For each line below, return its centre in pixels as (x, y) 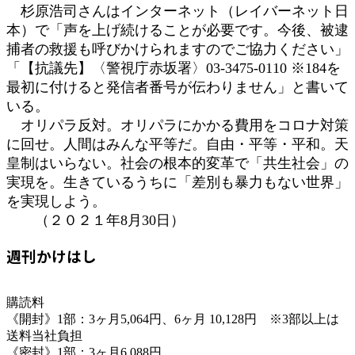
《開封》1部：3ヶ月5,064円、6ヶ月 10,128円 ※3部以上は (173, 319)
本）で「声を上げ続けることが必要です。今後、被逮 (177, 30)
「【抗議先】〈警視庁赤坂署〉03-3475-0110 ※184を (174, 68)
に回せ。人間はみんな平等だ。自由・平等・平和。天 (177, 144)
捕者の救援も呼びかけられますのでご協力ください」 (177, 49)
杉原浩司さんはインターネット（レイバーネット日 (177, 11)
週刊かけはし (52, 255)
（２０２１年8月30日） (95, 220)
